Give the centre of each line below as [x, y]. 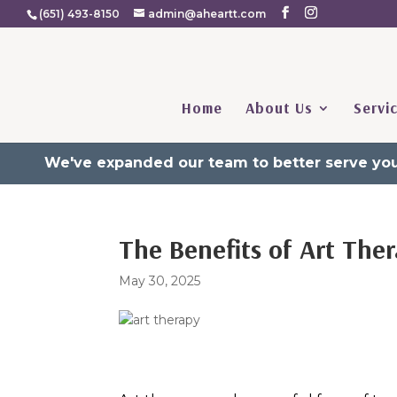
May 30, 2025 [160, 281]
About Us [279, 108]
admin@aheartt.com [207, 14]
